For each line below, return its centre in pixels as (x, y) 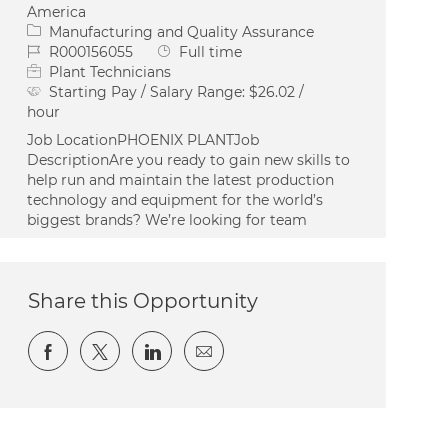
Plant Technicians (110, 71)
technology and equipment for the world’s (175, 199)
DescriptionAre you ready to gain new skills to (189, 159)
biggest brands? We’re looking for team (167, 219)
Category (59, 30)
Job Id (47, 50)
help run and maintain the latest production (181, 179)
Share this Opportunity (143, 300)
